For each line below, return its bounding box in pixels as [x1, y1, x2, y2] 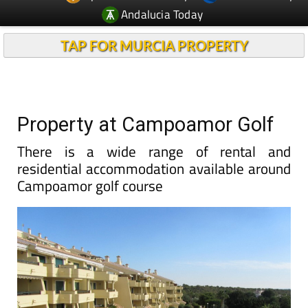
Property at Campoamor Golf [17, 113, 274, 136]
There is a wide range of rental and [17, 140, 291, 162]
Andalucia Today [121, 5, 203, 23]
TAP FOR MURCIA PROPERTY [60, 37, 248, 54]
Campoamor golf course [17, 175, 163, 197]
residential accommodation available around [17, 157, 291, 179]
